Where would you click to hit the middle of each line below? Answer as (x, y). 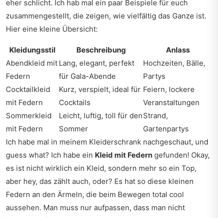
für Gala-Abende (87, 76)
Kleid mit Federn (124, 155)
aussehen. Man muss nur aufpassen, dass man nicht (95, 208)
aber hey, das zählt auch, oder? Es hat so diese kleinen (100, 181)
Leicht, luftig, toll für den (101, 116)
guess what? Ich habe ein (50, 155)
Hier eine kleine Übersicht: (52, 29)
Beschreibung (101, 50)
